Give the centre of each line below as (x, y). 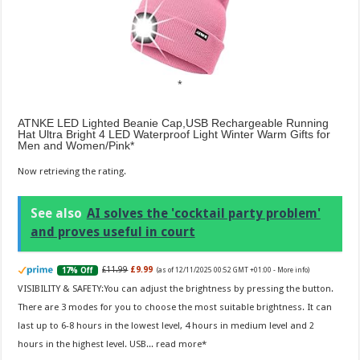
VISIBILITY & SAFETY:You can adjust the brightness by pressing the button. (176, 289)
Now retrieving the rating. (72, 171)
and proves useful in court (112, 232)
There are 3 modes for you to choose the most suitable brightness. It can (175, 307)
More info (293, 270)
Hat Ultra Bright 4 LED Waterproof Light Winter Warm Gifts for (174, 134)
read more (179, 344)
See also (56, 214)
